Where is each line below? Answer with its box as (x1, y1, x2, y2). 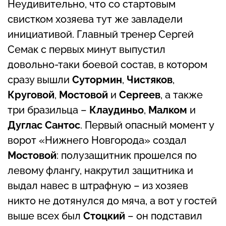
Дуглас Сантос (8, 119, 80, 131)
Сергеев (119, 88, 160, 101)
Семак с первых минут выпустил (8, 43, 165, 55)
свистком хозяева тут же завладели (8, 13, 183, 25)
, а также (160, 88, 203, 101)
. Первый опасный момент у (80, 119, 214, 131)
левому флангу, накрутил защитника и (8, 164, 193, 177)
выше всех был (8, 209, 83, 222)
